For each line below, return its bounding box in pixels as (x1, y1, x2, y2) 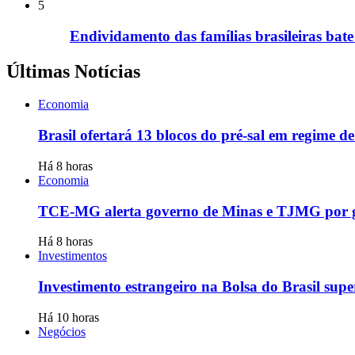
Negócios (38, 324, 86, 338)
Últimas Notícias (6, 60, 140, 82)
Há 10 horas (38, 310, 99, 324)
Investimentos (38, 249, 107, 263)
